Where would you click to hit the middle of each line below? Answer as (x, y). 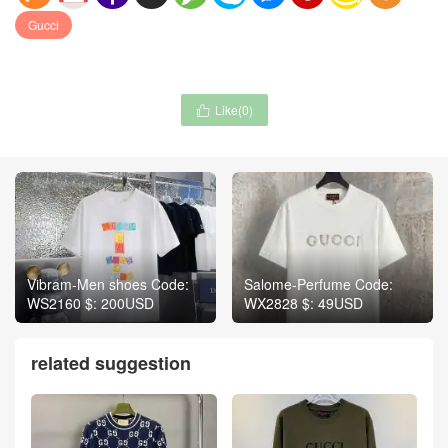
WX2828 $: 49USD (304, 302)
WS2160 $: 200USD (90, 302)
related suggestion (111, 362)
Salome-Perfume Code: (319, 283)
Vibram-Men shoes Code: (108, 283)
